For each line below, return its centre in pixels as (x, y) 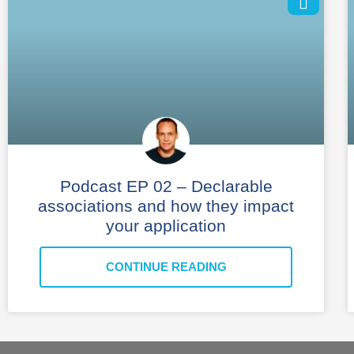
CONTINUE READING (166, 266)
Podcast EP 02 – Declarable (166, 186)
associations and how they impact (166, 205)
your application (166, 225)
